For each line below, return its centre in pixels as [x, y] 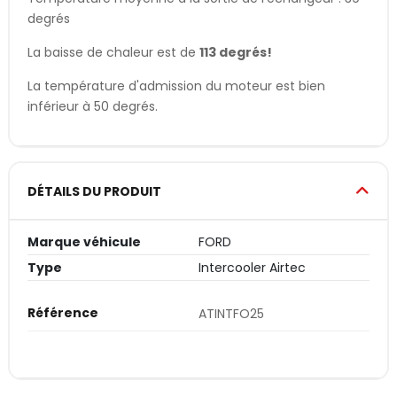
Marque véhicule [84, 241]
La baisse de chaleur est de [113, 53]
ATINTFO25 [231, 313]
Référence [63, 312]
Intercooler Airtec [252, 267]
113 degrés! [236, 53]
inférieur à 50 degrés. [93, 107]
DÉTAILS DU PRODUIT [94, 191]
